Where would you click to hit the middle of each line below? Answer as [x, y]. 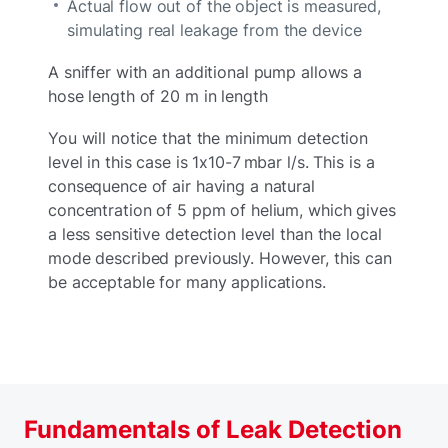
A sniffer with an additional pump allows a [205, 72]
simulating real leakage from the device [214, 30]
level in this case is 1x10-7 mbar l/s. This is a [211, 162]
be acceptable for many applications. [187, 282]
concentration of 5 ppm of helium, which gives [222, 210]
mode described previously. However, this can [220, 258]
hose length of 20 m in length [158, 96]
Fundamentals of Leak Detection [213, 430]
